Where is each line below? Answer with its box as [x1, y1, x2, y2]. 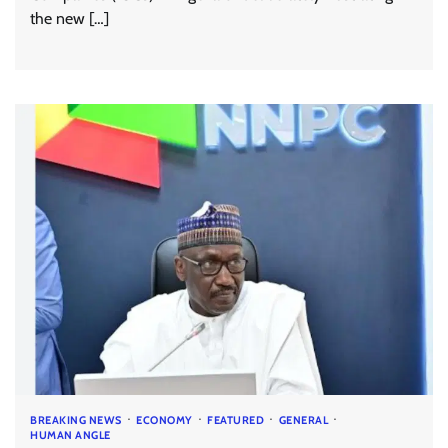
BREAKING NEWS [30, 412, 122, 427]
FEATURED [207, 412, 264, 427]
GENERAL [278, 412, 328, 427]
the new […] [30, 8, 109, 28]
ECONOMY [136, 412, 193, 427]
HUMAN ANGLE [30, 427, 111, 442]
